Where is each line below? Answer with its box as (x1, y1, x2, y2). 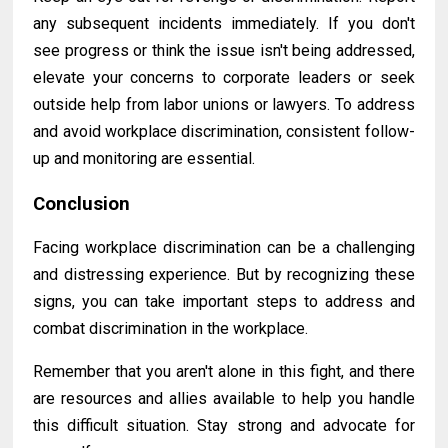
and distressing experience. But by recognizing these (33, 265, 415, 285)
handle (368, 389, 415, 409)
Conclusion (33, 193, 131, 216)
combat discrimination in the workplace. (33, 319, 309, 339)
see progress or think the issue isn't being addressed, (33, 41, 415, 61)
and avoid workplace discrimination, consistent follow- (33, 122, 415, 142)
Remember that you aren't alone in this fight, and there (33, 362, 415, 382)
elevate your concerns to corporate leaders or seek (33, 68, 415, 88)
